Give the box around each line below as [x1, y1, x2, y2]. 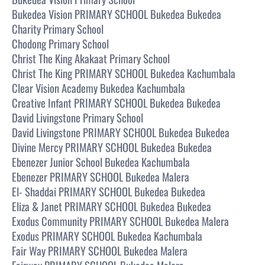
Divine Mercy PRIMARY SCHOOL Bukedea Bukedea [12, 138, 212, 155]
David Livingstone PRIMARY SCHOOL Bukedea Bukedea [12, 124, 230, 140]
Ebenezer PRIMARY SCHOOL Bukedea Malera [12, 168, 189, 185]
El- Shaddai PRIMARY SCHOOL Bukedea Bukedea [12, 183, 205, 199]
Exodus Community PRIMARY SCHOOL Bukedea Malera [12, 212, 229, 229]
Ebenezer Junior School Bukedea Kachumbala [12, 153, 190, 170]
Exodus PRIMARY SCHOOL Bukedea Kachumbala [12, 227, 202, 244]
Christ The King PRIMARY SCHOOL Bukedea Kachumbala [12, 64, 235, 81]
